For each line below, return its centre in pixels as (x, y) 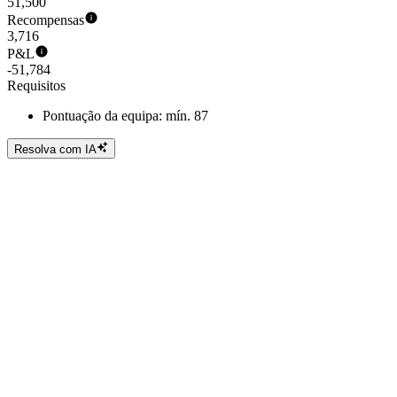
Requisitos (36, 86)
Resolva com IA (55, 149)
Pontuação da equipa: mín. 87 (125, 116)
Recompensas (46, 20)
